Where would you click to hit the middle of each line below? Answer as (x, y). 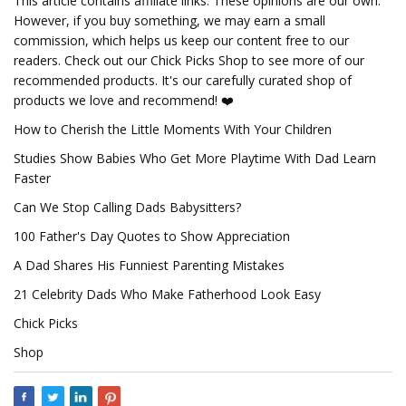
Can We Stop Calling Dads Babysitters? (127, 207)
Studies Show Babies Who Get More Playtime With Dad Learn (195, 158)
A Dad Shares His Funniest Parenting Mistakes (149, 265)
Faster (32, 178)
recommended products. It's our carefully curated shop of (183, 80)
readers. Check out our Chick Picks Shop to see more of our (189, 60)
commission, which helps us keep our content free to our (181, 40)
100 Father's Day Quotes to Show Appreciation (152, 236)
